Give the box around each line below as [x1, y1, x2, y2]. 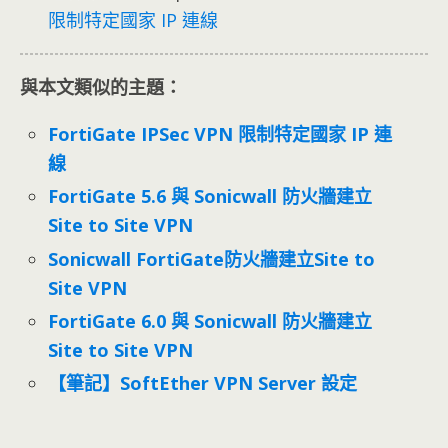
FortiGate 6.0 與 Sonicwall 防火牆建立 [48, 308, 373, 333]
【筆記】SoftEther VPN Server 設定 [48, 370, 358, 395]
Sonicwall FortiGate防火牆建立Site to [48, 246, 376, 271]
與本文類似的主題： [20, 75, 182, 100]
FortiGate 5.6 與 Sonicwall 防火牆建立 [48, 184, 373, 209]
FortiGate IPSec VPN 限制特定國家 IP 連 [48, 122, 393, 147]
